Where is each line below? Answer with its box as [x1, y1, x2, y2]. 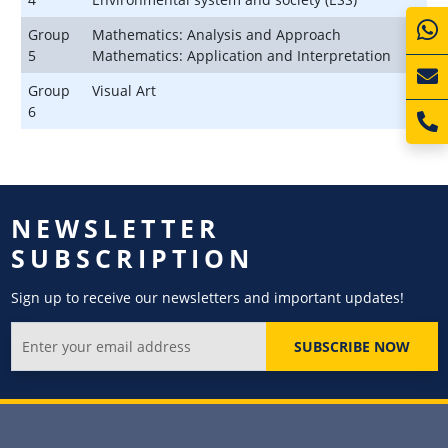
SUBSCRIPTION [10, 240, 254, 275]
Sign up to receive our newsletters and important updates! [10, 287, 404, 307]
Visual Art [92, 80, 156, 100]
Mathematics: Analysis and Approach [92, 24, 341, 44]
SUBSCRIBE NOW [293, 336, 410, 356]
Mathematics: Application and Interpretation [92, 45, 391, 65]
